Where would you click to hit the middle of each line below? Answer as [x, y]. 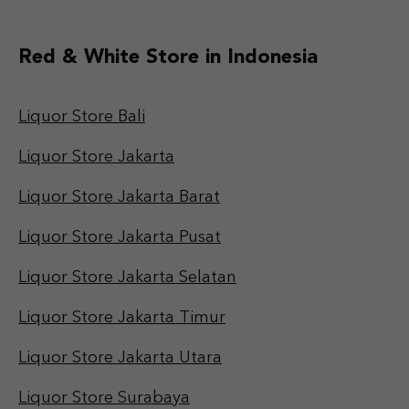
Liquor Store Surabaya [104, 399]
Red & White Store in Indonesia [168, 58]
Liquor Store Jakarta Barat [119, 198]
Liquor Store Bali [82, 117]
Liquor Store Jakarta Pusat [120, 238]
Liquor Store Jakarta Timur [122, 318]
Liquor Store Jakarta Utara [120, 358]
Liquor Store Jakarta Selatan [127, 278]
